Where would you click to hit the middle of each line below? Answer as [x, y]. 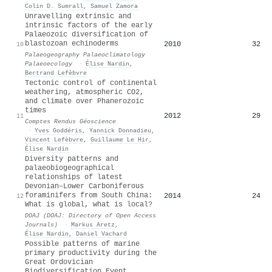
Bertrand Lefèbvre [56, 73]
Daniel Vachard [101, 233]
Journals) [41, 224]
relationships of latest [74, 177]
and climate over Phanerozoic [84, 101]
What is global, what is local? [89, 204]
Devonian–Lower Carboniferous [84, 186]
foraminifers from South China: [89, 195]
